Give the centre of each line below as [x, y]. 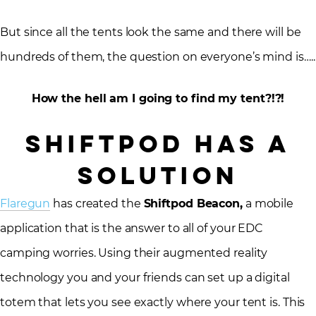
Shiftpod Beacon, [193, 204]
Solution [158, 176]
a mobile [268, 204]
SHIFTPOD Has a [158, 144]
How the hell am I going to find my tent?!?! [158, 99]
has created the [97, 204]
